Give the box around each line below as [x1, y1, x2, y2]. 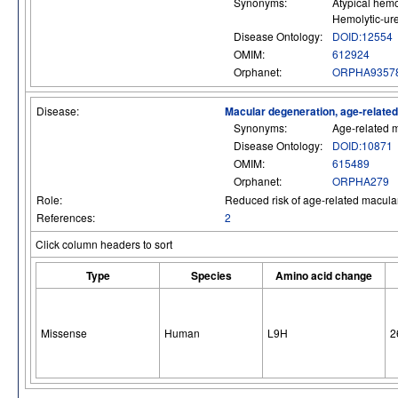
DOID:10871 [332, 138, 393, 153]
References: [36, 210, 98, 225]
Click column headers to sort [36, 236, 172, 251]
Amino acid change [275, 267, 372, 283]
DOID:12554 [332, 28, 393, 44]
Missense [41, 325, 87, 340]
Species [190, 267, 232, 283]
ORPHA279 [332, 173, 389, 188]
